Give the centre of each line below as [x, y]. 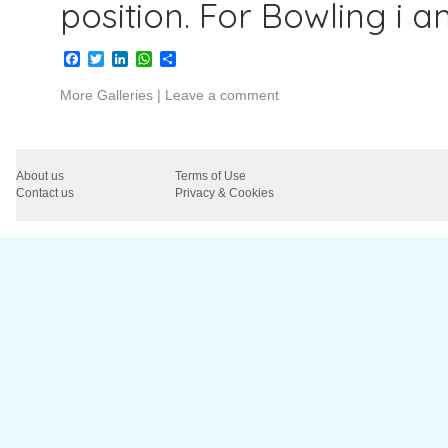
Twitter [128, 58]
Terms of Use [210, 175]
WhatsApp [190, 58]
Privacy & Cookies [224, 192]
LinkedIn [157, 58]
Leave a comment [221, 94]
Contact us [45, 192]
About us [40, 175]
